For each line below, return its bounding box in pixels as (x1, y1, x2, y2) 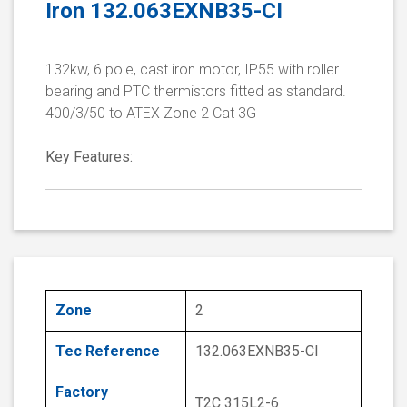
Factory (55, 383, 108, 402)
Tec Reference (55, 342, 160, 361)
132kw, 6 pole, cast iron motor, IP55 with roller (45, 61, 339, 79)
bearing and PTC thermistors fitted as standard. (45, 83, 346, 101)
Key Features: (45, 148, 133, 166)
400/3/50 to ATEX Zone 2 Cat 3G (45, 104, 256, 123)
